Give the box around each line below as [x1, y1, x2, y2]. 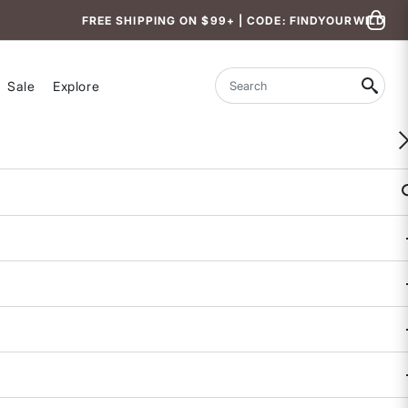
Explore [53, 78, 100, 94]
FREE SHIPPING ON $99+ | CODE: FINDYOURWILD [81, 13, 385, 27]
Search [214, 84, 258, 99]
